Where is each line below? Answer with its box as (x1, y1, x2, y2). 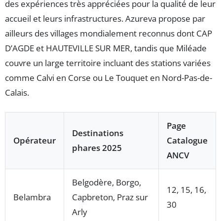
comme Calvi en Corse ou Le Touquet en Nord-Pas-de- (5, 72, 212, 83)
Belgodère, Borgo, (72, 176, 141, 188)
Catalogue (167, 134, 208, 146)
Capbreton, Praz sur (72, 191, 148, 203)
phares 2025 (72, 142, 122, 153)
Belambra (13, 191, 51, 203)
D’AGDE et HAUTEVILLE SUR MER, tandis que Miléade (5, 42, 207, 54)
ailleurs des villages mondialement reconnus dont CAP (5, 27, 212, 39)
